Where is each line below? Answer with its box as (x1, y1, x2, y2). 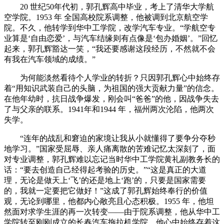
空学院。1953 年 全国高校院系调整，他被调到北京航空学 (4, 13, 208, 21)
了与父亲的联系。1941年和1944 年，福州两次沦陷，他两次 (4, 105, 214, 113)
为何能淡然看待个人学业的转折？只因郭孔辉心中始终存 (4, 73, 220, 82)
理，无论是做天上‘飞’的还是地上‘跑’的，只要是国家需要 (4, 176, 206, 184)
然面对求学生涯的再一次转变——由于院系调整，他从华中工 (4, 207, 220, 216)
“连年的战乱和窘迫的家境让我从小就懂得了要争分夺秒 (4, 134, 215, 142)
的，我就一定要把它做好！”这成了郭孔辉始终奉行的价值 (4, 186, 207, 195)
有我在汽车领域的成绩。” (4, 55, 95, 63)
